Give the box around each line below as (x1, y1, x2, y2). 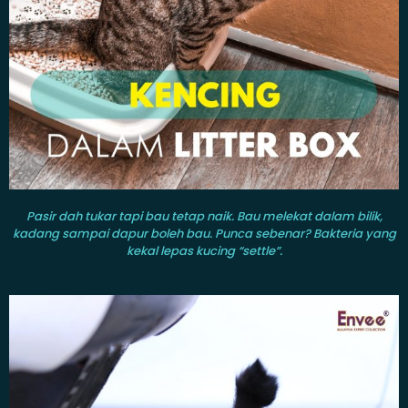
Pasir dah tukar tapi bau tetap (25, 207, 204, 225)
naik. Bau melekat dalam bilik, (206, 207, 382, 225)
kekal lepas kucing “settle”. (126, 241, 282, 260)
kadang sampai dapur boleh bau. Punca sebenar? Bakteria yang (12, 224, 396, 242)
